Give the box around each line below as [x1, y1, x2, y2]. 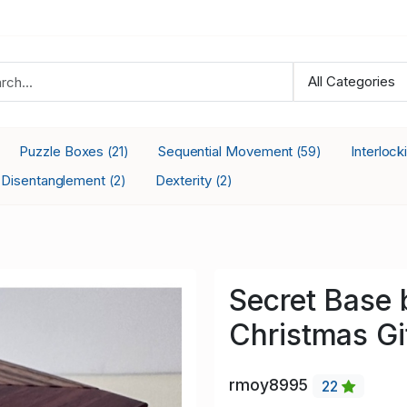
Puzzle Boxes [19, 143, 108, 160]
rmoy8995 [229, 375, 313, 395]
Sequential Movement [157, 143, 297, 160]
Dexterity [154, 172, 215, 189]
